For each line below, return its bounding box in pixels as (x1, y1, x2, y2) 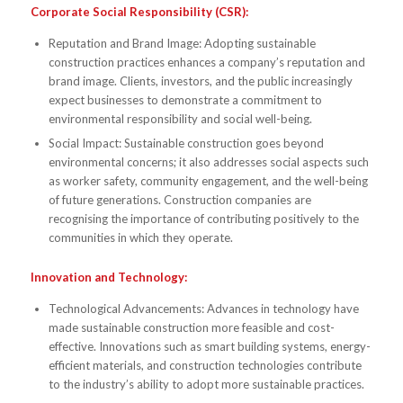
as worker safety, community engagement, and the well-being (48, 173, 368, 188)
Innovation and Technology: (30, 269, 187, 284)
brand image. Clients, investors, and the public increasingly (48, 73, 353, 88)
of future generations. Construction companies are (48, 192, 311, 207)
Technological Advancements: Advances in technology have (48, 300, 359, 316)
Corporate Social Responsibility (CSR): (30, 4, 248, 19)
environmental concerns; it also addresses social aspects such (48, 154, 369, 169)
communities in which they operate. (48, 229, 233, 245)
